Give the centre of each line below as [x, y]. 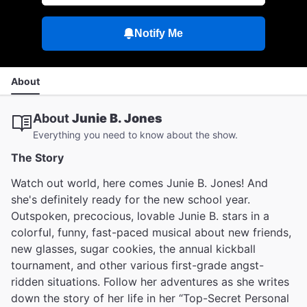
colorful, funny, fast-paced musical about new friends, [151, 232]
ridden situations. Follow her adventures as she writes [150, 282]
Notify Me [159, 33]
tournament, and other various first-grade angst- [137, 265]
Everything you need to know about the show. [135, 135]
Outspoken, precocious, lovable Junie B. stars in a [140, 216]
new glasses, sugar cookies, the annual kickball [133, 249]
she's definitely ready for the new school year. [131, 199]
